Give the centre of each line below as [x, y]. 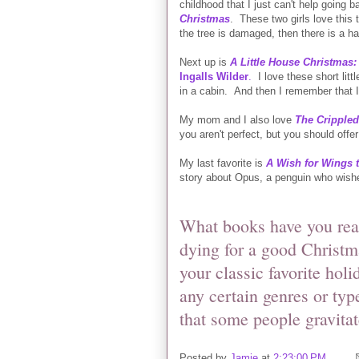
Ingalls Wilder [214, 76]
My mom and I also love [236, 119]
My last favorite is [223, 163]
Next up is [205, 62]
